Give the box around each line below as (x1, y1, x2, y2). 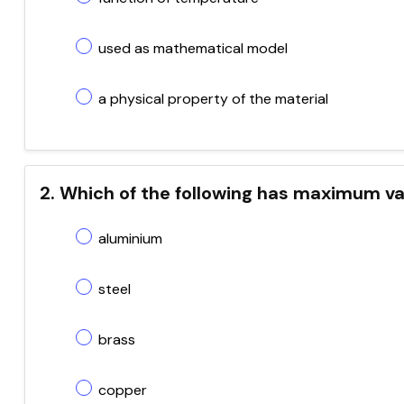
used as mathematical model (98, 39, 288, 58)
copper (98, 381, 147, 399)
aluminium (98, 229, 162, 248)
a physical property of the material (98, 89, 328, 108)
